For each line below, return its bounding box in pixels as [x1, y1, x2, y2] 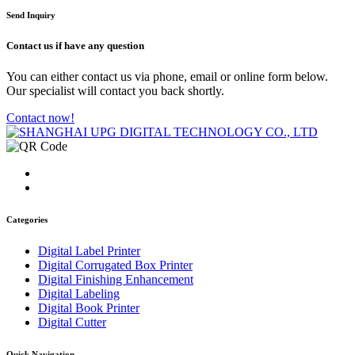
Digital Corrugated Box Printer [38, 258, 193, 273]
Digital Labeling [38, 287, 120, 301]
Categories [6, 215, 48, 225]
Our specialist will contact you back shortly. [6, 84, 224, 98]
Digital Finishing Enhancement [38, 273, 193, 287]
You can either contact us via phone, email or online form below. [6, 70, 328, 84]
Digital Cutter [38, 315, 106, 330]
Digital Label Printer [38, 244, 140, 258]
